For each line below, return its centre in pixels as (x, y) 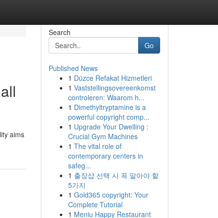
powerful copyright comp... (109, 117)
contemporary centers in (105, 156)
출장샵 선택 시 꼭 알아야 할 (116, 175)
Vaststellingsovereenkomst (115, 88)
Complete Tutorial (95, 204)
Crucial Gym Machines (103, 136)
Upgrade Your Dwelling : (111, 127)
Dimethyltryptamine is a (110, 107)
